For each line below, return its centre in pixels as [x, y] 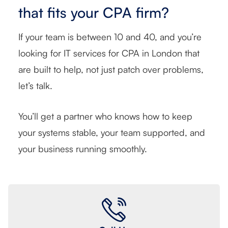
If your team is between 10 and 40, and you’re [110, 36]
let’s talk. [37, 85]
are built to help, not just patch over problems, [111, 69]
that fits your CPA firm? [94, 12]
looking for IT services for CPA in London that [109, 53]
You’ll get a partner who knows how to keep [105, 116]
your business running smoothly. [83, 148]
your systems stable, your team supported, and [112, 132]
